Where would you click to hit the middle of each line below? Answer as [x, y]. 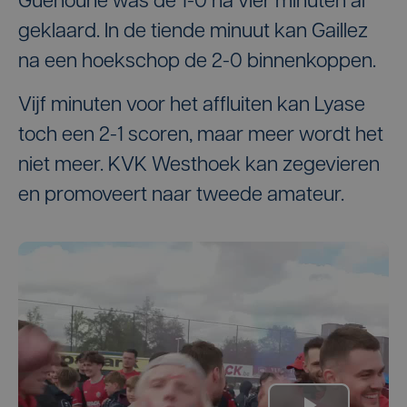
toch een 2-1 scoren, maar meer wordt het [201, 135]
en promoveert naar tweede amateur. [181, 195]
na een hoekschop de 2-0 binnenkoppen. [197, 62]
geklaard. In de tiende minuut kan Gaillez [193, 32]
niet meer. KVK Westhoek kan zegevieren [199, 165]
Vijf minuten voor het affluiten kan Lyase [192, 105]
